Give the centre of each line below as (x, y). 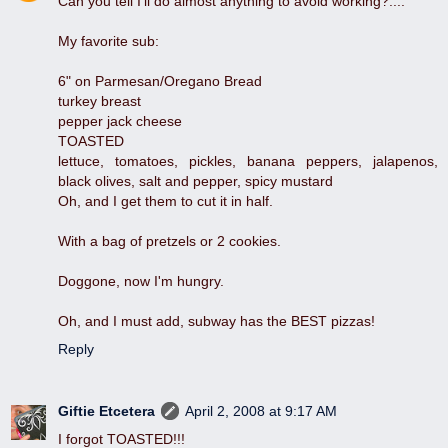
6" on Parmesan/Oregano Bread (160, 81)
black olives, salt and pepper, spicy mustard (195, 181)
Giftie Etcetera (106, 411)
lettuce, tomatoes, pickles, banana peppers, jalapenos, (248, 161)
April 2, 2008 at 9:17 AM (261, 411)
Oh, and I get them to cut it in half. (165, 201)
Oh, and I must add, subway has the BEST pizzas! (216, 321)
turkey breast (99, 101)
